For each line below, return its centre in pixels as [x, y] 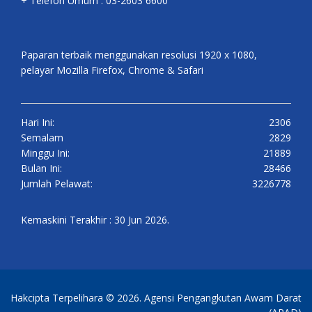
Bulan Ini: [41, 169]
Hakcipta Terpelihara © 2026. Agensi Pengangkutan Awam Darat [156, 298]
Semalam [42, 138]
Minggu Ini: [45, 153]
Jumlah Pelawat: [57, 184]
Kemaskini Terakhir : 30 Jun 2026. [95, 220]
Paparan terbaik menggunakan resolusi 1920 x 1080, [139, 55]
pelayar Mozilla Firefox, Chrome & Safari [112, 70]
